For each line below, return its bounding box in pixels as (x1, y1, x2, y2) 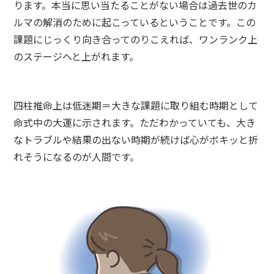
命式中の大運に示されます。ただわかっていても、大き (13, 115, 256, 130)
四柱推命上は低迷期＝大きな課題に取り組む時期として (13, 98, 259, 113)
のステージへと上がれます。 (13, 49, 139, 64)
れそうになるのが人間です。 (13, 149, 140, 164)
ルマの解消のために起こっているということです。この (13, 15, 256, 29)
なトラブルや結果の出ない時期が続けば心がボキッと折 (13, 132, 259, 147)
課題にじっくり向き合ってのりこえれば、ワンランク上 (13, 32, 258, 46)
